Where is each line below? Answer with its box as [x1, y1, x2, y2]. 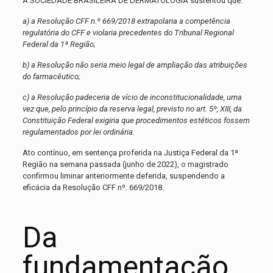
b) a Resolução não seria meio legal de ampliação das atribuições [22, 60, 247, 70]
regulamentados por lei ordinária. [22, 127, 135, 137]
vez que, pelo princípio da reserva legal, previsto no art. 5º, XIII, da [22, 104, 242, 114]
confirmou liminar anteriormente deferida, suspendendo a [22, 171, 225, 181]
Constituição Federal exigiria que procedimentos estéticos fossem [22, 116, 250, 126]
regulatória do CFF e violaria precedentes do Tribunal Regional [22, 28, 234, 38]
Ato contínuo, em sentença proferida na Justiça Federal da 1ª [22, 148, 238, 158]
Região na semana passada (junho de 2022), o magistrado [22, 160, 229, 169]
